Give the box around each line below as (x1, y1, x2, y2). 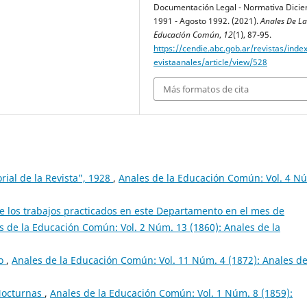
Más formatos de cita (163, 83, 249, 96)
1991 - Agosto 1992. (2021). (153, 14, 260, 27)
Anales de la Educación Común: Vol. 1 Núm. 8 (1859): (50, 286, 293, 300)
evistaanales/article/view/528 (153, 56, 267, 68)
